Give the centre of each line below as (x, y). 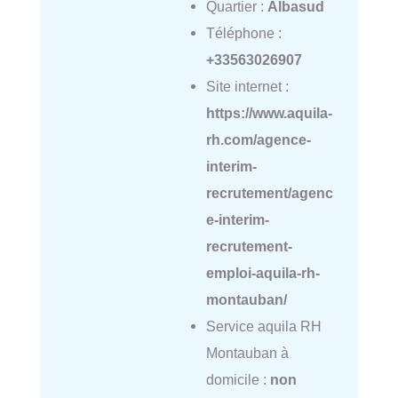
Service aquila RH (263, 326)
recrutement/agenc (269, 192)
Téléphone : (243, 32)
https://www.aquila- (269, 112)
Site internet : (247, 86)
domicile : (238, 379)
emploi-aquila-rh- (263, 272)
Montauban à (247, 352)
